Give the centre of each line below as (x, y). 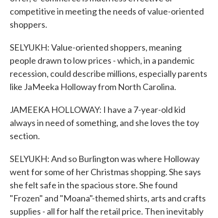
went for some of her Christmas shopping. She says (105, 172)
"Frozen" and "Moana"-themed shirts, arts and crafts (108, 198)
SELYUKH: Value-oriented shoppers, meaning (96, 47)
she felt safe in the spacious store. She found (94, 185)
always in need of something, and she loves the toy (104, 123)
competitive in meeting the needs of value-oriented (107, 11)
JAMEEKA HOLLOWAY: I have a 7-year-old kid (98, 109)
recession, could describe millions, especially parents (109, 73)
